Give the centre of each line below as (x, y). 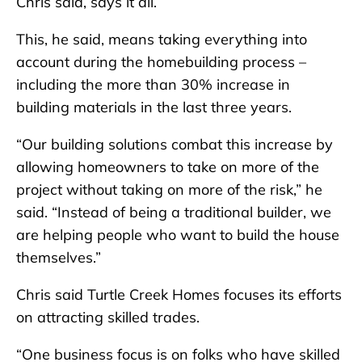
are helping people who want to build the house (178, 235)
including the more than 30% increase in (153, 85)
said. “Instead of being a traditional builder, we (174, 213)
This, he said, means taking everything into (162, 40)
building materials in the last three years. (154, 107)
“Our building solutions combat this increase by (175, 145)
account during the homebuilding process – (161, 62)
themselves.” (59, 258)
